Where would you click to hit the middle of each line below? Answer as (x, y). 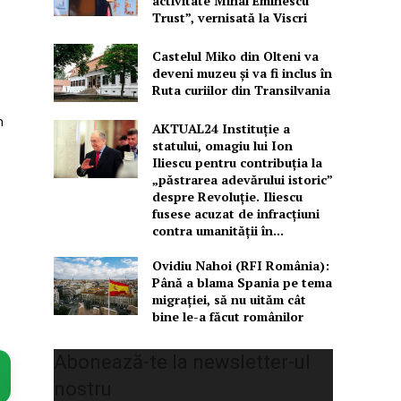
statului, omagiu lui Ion (222, 146)
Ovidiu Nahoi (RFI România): (240, 266)
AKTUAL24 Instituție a (221, 129)
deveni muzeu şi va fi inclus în (242, 73)
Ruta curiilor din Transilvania (241, 90)
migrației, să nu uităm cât (229, 300)
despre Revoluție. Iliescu (227, 197)
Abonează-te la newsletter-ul (183, 363)
